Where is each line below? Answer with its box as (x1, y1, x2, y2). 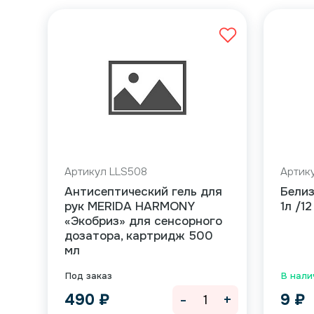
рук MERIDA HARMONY (64, 199, 196, 214)
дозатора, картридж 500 (64, 228, 214, 243)
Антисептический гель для (64, 184, 223, 199)
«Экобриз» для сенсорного (64, 214, 223, 228)
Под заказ (65, 270, 113, 282)
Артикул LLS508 (64, 165, 148, 179)
